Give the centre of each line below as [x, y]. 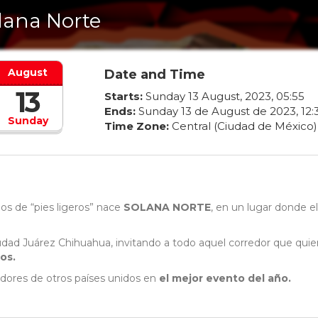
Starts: [123, 97]
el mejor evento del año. [226, 279]
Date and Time [154, 75]
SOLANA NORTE [167, 208]
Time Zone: [136, 126]
